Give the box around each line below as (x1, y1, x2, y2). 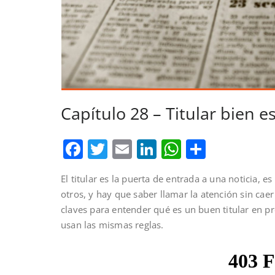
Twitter (107, 136, 172, 163)
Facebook (83, 136, 171, 163)
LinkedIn (157, 136, 237, 163)
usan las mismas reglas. (61, 219, 164, 231)
